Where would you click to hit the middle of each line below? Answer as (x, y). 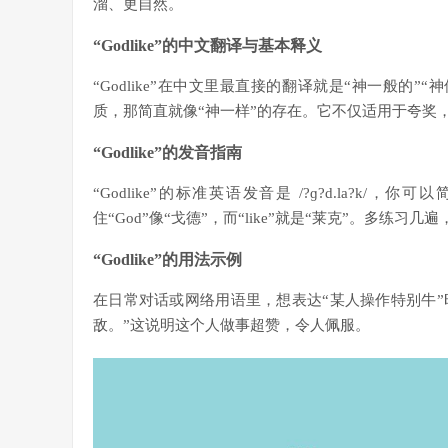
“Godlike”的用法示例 (167, 259)
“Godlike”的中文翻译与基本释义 (207, 45)
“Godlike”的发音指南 (167, 152)
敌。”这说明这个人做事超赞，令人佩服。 (231, 325)
